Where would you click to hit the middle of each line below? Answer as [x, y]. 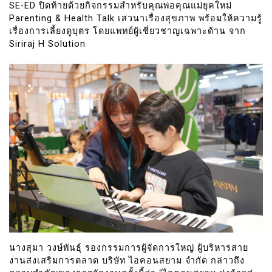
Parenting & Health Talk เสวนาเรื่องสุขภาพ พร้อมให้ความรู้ [136, 19]
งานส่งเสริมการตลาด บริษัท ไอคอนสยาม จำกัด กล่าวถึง [127, 260]
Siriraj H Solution [47, 44]
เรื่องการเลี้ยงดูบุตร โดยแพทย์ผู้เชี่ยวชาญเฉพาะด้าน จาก [127, 32]
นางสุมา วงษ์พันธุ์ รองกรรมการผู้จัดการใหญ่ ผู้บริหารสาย [129, 248]
